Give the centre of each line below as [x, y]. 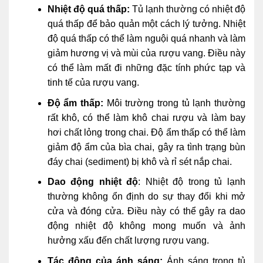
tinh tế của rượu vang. [93, 83]
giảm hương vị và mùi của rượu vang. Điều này [146, 53]
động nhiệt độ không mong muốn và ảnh [146, 226]
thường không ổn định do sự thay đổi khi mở [146, 197]
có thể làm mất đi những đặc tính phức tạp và [146, 68]
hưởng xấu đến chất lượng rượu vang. [128, 241]
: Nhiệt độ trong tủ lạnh [192, 182]
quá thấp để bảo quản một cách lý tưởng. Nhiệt [146, 24]
